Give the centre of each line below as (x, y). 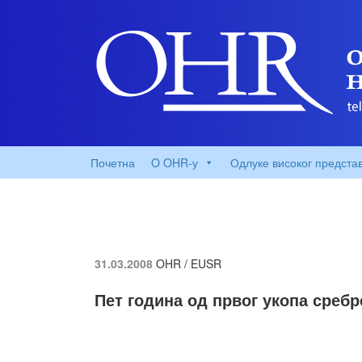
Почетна (113, 162)
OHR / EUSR (189, 263)
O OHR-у (175, 162)
